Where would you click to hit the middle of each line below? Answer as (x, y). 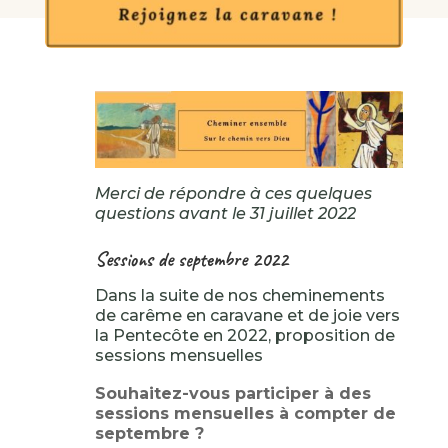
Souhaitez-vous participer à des (232, 393)
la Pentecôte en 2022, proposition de (244, 335)
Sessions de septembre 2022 (191, 259)
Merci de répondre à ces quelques (233, 193)
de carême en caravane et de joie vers (247, 315)
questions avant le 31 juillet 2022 (225, 213)
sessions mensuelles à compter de (245, 413)
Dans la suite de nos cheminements (239, 295)
